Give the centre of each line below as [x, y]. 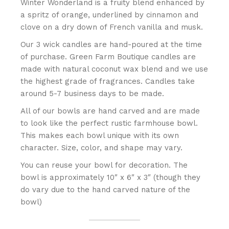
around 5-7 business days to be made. [93, 94]
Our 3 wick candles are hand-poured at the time [111, 44]
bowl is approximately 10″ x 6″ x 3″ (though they [111, 177]
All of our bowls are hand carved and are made [110, 111]
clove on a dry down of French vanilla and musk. [112, 27]
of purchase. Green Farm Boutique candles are [108, 57]
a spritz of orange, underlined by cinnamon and [110, 15]
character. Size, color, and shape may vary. [102, 148]
